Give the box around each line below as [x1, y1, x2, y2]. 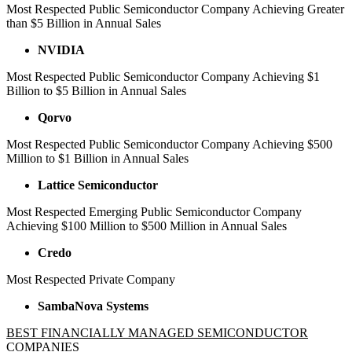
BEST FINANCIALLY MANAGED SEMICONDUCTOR [6, 325, 308, 339]
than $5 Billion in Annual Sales [6, 16, 161, 30]
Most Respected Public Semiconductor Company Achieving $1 [6, 69, 320, 83]
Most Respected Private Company [6, 272, 175, 286]
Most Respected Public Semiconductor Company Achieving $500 [6, 137, 332, 151]
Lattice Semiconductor [38, 178, 158, 192]
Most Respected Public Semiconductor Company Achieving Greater [6, 2, 344, 16]
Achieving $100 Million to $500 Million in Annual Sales [6, 218, 287, 233]
